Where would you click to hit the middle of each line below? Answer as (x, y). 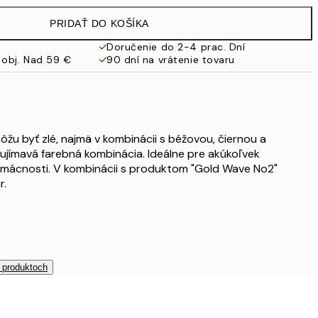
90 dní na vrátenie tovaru (171, 60)
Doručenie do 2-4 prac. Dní (176, 47)
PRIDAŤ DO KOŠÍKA (99, 23)
